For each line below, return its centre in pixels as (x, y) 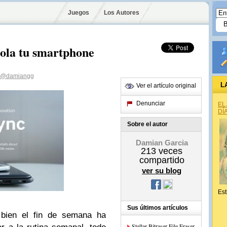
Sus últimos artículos (158, 208)
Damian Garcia (162, 143)
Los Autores (121, 13)
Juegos (79, 13)
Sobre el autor (147, 124)
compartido (162, 160)
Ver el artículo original (166, 86)
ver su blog (162, 171)
